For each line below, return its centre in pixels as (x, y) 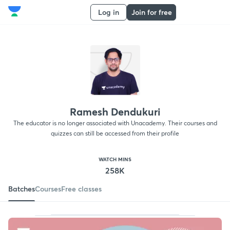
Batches (22, 188)
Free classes (81, 188)
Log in (109, 12)
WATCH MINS (115, 159)
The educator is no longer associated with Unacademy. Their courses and (115, 123)
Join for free (151, 12)
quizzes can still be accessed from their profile (115, 133)
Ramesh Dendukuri (115, 111)
